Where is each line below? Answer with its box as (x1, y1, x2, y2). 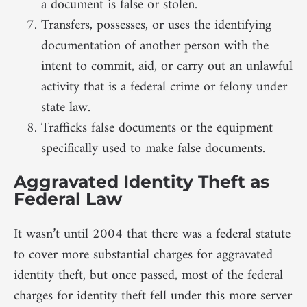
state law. (41, 95, 90, 120)
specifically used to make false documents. (41, 136, 265, 161)
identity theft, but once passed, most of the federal (14, 263, 283, 288)
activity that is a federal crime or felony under (41, 75, 287, 99)
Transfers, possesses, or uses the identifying (41, 13, 271, 38)
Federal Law (14, 188, 122, 209)
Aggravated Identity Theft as (14, 171, 269, 192)
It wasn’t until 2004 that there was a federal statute (14, 222, 291, 247)
